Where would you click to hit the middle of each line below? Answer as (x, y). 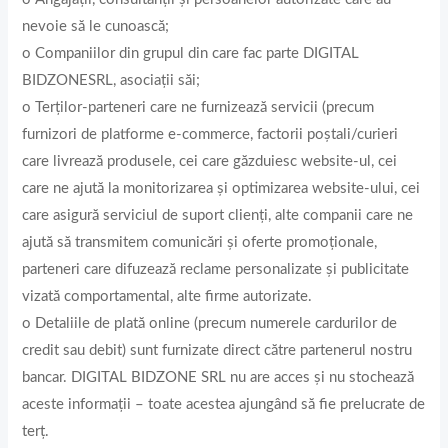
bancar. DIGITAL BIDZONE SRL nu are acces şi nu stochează (218, 378)
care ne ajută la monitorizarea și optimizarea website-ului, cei (221, 189)
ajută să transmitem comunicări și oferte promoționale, (200, 243)
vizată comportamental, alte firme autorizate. (167, 297)
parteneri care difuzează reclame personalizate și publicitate (216, 270)
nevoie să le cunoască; (96, 27)
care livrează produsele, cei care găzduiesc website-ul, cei (210, 162)
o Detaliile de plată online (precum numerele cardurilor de (210, 324)
